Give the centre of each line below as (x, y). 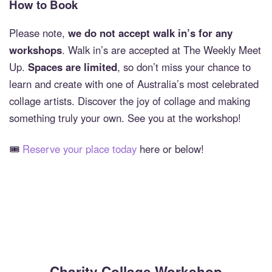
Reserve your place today (80, 149)
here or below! (170, 149)
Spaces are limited (73, 66)
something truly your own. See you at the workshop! (125, 117)
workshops (36, 49)
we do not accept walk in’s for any (150, 32)
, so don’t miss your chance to (184, 66)
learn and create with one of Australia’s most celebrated (134, 83)
